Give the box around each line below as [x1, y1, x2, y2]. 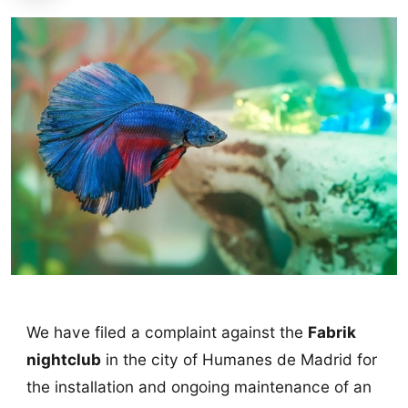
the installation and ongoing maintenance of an [25, 376, 372, 396]
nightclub [25, 349, 101, 369]
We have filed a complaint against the [25, 321, 308, 342]
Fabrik [307, 321, 356, 342]
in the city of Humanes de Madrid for [100, 349, 377, 369]
